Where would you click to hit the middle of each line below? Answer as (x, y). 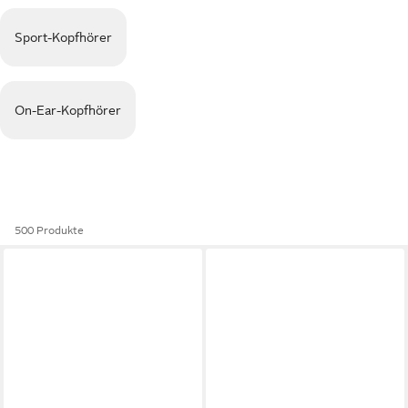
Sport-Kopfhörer (63, 37)
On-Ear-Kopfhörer (68, 110)
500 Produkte (49, 230)
